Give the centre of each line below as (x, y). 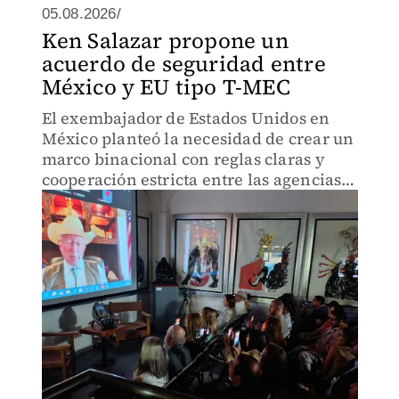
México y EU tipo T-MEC (166, 87)
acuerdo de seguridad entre (183, 64)
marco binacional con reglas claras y (183, 159)
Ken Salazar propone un (165, 41)
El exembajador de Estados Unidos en (186, 118)
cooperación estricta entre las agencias (191, 179)
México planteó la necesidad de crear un (198, 138)
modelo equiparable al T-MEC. (159, 220)
